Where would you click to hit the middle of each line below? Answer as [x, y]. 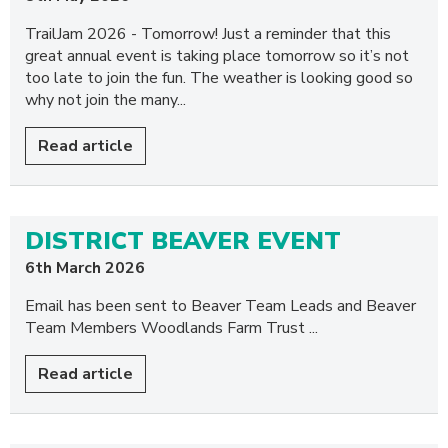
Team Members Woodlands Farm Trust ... [171, 328]
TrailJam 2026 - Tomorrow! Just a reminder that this [208, 34]
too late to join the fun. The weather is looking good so [219, 78]
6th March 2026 [85, 268]
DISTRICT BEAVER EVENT [183, 241]
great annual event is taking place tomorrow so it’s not [217, 56]
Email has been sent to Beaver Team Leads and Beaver [220, 306]
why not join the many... [105, 100]
